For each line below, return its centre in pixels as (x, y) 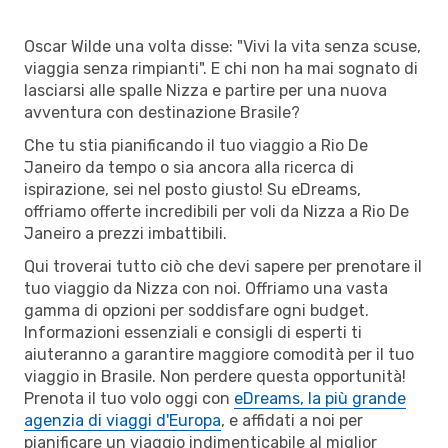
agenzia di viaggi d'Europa (122, 420)
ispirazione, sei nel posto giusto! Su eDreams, (192, 189)
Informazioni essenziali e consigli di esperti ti (193, 332)
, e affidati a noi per (292, 420)
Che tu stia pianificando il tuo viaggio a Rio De (196, 145)
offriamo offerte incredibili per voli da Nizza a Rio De (216, 211)
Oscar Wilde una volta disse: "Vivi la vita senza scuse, (222, 46)
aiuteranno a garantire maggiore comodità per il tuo (219, 354)
